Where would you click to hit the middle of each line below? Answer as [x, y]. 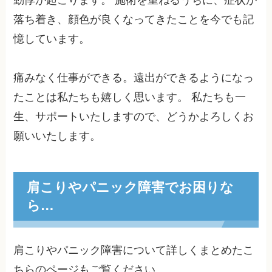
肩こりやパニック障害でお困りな [130, 187]
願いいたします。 [57, 136]
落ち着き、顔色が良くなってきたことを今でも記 [134, 19]
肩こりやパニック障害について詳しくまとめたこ [134, 250]
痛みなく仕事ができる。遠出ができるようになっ [134, 77]
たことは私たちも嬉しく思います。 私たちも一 [130, 97]
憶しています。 [52, 39]
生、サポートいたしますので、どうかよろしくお [134, 116]
